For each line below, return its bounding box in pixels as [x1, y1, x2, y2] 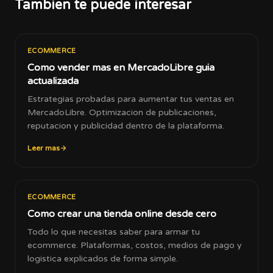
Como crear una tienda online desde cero [27, 208, 216, 220]
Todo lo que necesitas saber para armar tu [27, 227, 200, 237]
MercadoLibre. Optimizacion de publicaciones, [27, 107, 216, 118]
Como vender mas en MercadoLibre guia [27, 62, 214, 74]
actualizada [27, 75, 79, 87]
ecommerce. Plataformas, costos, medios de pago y [27, 240, 242, 250]
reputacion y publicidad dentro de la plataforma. [27, 121, 224, 131]
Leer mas [27, 144, 60, 152]
